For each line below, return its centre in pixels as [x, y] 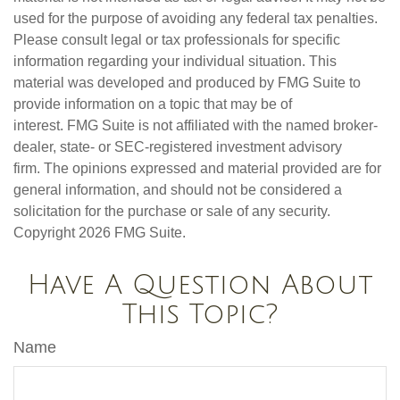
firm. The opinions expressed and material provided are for [197, 169]
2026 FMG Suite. [132, 233]
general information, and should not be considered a [178, 190]
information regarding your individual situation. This [175, 62]
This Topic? [200, 315]
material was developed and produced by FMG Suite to [187, 83]
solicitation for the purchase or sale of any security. [172, 212]
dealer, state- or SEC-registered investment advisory [178, 147]
